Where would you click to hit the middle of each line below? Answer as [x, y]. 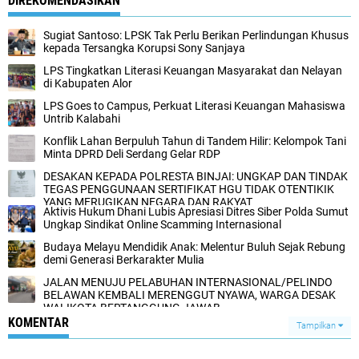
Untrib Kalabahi [82, 118]
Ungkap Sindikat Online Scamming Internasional [162, 224]
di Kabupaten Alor [88, 83]
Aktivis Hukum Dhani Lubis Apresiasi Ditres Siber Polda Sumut [196, 211]
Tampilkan [317, 325]
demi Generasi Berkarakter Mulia [124, 259]
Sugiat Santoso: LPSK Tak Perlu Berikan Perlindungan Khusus [196, 35]
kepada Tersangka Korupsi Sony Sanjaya [144, 48]
